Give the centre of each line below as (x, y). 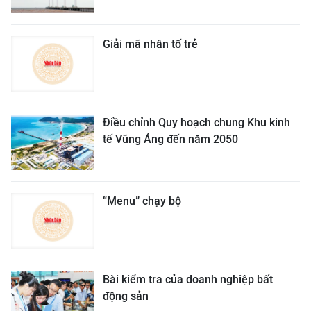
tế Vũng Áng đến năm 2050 (170, 139)
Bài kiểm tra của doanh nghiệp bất (188, 279)
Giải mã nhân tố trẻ (150, 44)
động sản (126, 296)
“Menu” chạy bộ (142, 201)
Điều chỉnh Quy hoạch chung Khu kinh (196, 123)
